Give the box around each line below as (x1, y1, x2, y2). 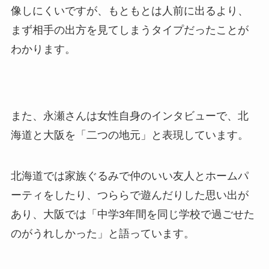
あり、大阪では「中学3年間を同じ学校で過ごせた (10, 208, 255, 221)
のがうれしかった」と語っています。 (10, 228, 195, 240)
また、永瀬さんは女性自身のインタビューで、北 (10, 110, 249, 122)
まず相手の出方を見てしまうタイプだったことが (10, 23, 249, 36)
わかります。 (10, 43, 76, 55)
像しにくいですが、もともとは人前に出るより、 (10, 4, 249, 17)
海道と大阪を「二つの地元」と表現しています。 (10, 129, 249, 142)
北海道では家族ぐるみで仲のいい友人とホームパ (10, 170, 249, 183)
